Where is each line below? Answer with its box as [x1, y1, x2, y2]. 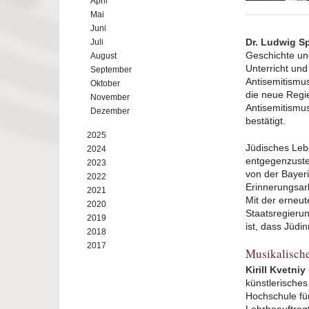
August [90, 51, 117, 61]
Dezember [90, 106, 130, 116]
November [90, 92, 130, 102]
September [90, 65, 132, 74]
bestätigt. [246, 115, 286, 126]
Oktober [90, 79, 120, 88]
